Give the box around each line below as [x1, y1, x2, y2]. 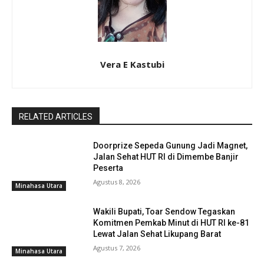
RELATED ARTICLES [19, 111, 93, 121]
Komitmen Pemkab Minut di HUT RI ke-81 [93, 217, 250, 227]
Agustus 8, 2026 [93, 177, 141, 186]
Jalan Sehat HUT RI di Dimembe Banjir [93, 151, 239, 161]
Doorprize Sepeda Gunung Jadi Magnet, [93, 140, 248, 150]
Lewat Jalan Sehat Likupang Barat [93, 229, 222, 239]
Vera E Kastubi [100, 58, 164, 70]
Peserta [93, 163, 124, 173]
